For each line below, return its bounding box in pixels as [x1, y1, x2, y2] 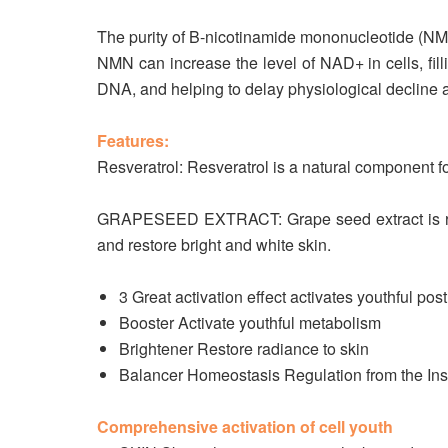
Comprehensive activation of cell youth [97, 415, 393, 438]
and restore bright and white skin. [97, 233, 331, 256]
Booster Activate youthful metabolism [119, 311, 381, 334]
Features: [97, 129, 169, 152]
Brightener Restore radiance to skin [119, 337, 369, 360]
